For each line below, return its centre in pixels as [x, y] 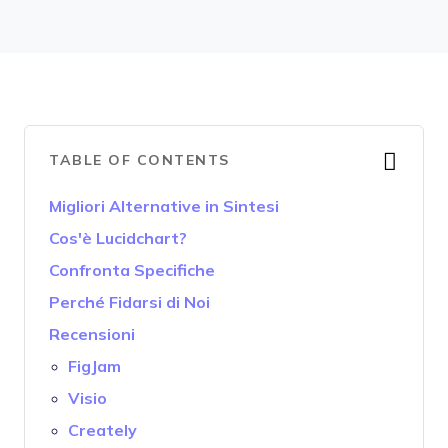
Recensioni [92, 334]
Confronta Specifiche [132, 270]
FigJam [95, 366]
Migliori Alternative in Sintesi [164, 206]
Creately [103, 430]
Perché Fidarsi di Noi [129, 302]
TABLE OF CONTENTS [139, 160]
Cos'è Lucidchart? [118, 238]
